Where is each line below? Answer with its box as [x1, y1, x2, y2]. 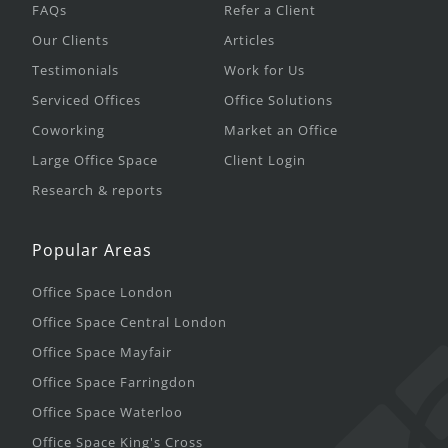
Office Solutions [224, 91, 333, 110]
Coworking [32, 121, 105, 140]
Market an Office [224, 121, 338, 140]
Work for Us [224, 61, 305, 80]
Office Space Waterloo [32, 403, 183, 422]
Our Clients [32, 31, 109, 50]
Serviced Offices [32, 91, 141, 110]
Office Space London [32, 283, 173, 302]
